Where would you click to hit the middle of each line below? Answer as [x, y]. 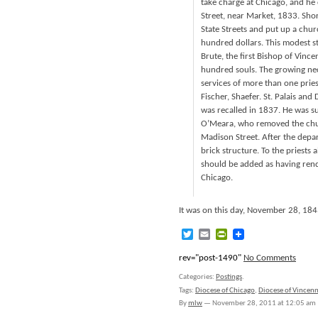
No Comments [270, 258]
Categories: [197, 277]
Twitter [209, 234]
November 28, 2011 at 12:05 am [264, 303]
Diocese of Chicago [225, 291]
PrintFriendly [257, 234]
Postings [229, 277]
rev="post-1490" [211, 258]
